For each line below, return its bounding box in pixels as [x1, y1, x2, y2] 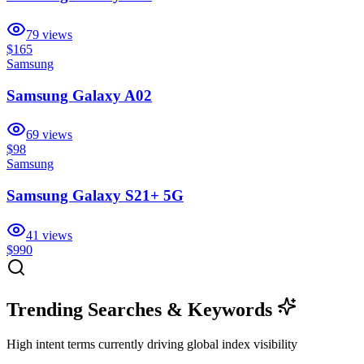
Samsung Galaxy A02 [6, 86, 152, 104]
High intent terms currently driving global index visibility [6, 336, 297, 351]
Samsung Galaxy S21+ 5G [6, 187, 184, 205]
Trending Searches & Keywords [6, 298, 277, 320]
